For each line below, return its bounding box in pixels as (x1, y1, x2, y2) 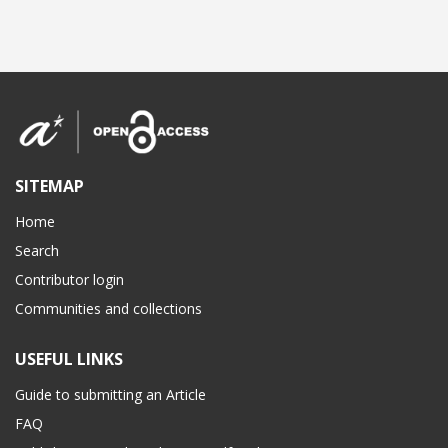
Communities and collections (15, 299, 202, 319)
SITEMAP (15, 175, 84, 198)
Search (15, 241, 59, 261)
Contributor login (15, 270, 124, 290)
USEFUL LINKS (15, 348, 123, 371)
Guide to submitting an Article (15, 385, 206, 405)
